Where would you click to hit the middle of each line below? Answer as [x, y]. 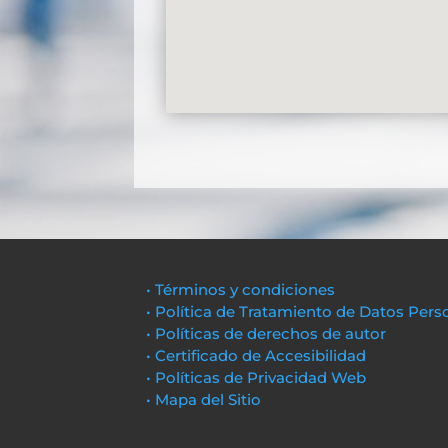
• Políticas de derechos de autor [266, 333]
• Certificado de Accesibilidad [256, 355]
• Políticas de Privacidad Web [256, 377]
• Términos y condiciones [241, 289]
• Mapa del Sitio [206, 399]
